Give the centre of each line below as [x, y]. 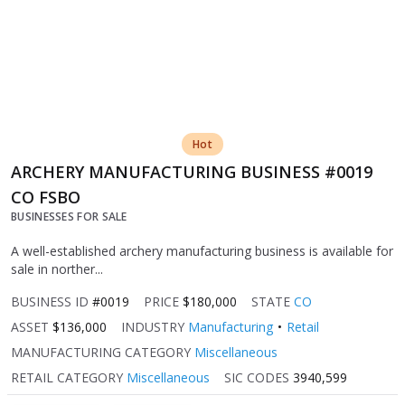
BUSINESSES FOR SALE [69, 217]
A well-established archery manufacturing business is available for [202, 251]
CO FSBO [46, 198]
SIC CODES [257, 378]
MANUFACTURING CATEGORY [101, 353]
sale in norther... [57, 269]
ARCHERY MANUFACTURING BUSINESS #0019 [192, 172]
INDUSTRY [153, 327]
